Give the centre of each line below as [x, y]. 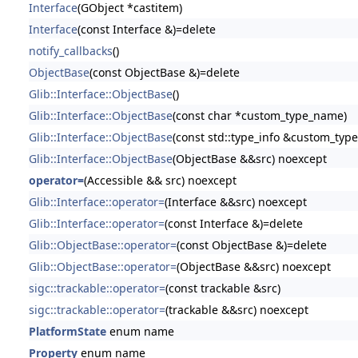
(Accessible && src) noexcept [160, 180]
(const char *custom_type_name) [259, 115]
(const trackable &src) [223, 288]
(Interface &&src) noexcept [235, 201]
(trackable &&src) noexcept [237, 309]
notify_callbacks [70, 50]
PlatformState [67, 331]
